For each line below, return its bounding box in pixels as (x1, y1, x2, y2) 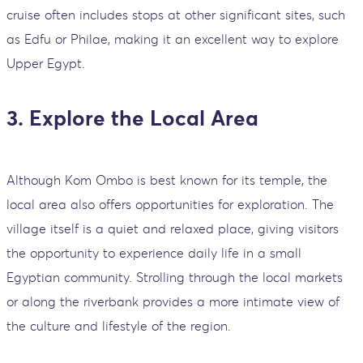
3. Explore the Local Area (6, 105, 258, 131)
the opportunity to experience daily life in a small (6, 245, 301, 262)
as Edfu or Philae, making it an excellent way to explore (6, 30, 339, 47)
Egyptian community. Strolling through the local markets (6, 269, 343, 286)
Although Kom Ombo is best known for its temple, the (6, 172, 327, 189)
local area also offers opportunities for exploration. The (6, 196, 334, 213)
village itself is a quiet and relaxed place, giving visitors (6, 220, 339, 237)
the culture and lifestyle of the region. (6, 318, 231, 335)
